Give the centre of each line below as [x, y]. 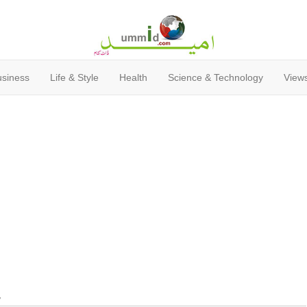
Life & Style [74, 78]
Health [133, 78]
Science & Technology [216, 78]
